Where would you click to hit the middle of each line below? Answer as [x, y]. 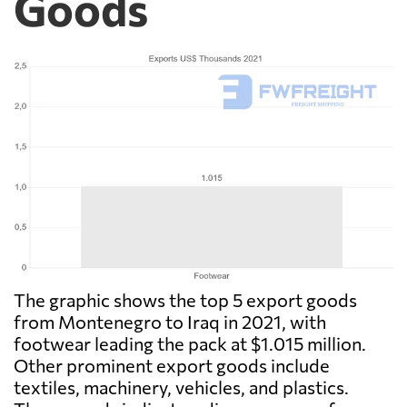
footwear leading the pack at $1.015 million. [190, 344]
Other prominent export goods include [172, 366]
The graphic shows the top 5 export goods [185, 300]
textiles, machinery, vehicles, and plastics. [181, 387]
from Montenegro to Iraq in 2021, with [170, 322]
